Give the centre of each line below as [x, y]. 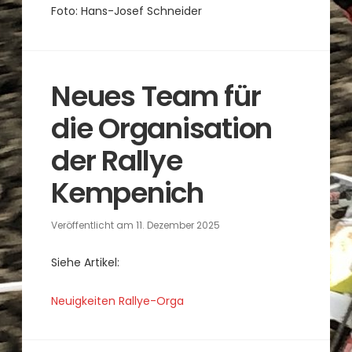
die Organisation [162, 128]
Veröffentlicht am [94, 225]
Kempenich [127, 192]
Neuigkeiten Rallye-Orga [118, 301]
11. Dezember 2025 [178, 225]
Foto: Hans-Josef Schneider [127, 11]
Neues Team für [156, 96]
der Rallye [117, 160]
